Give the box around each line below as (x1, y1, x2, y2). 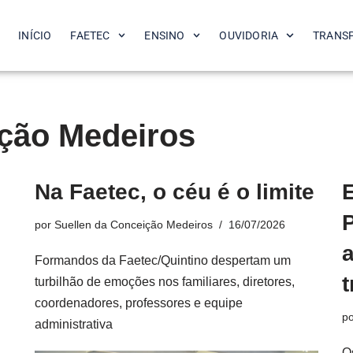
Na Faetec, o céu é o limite (35, 180, 314, 204)
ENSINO (144, 29, 185, 42)
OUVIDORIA (219, 29, 279, 42)
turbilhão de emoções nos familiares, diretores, (35, 275, 295, 288)
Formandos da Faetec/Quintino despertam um (35, 254, 291, 267)
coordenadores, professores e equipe (35, 296, 243, 310)
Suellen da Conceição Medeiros (54, 218, 213, 231)
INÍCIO (18, 29, 52, 42)
